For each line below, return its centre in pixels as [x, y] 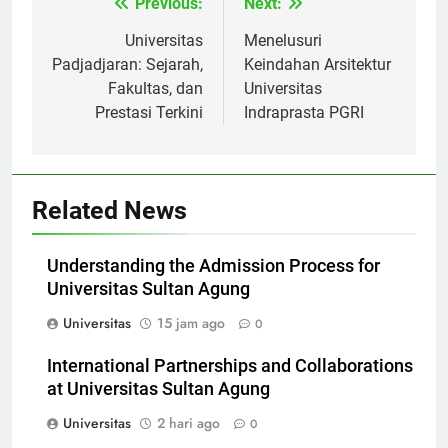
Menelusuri [283, 59]
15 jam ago [191, 341]
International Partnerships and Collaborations [230, 384]
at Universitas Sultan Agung [158, 407]
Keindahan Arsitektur [317, 83]
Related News [109, 229]
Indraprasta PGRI [304, 131]
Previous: [169, 22]
